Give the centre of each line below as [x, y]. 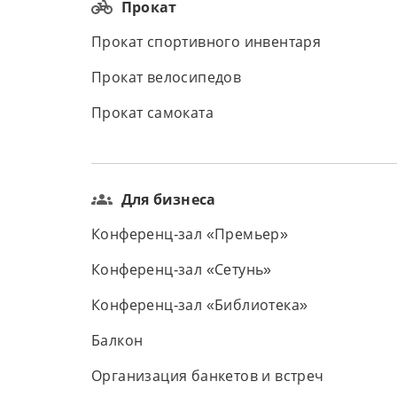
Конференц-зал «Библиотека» [200, 305]
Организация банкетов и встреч [208, 376]
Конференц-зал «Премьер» [190, 234]
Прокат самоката [152, 113]
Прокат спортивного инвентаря [206, 42]
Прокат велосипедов [167, 78]
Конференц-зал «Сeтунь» [182, 270]
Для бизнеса [169, 199]
